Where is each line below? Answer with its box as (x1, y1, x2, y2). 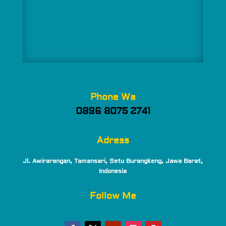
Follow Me (89, 190, 136, 202)
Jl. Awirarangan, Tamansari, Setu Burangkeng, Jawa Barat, (23, 157, 203, 165)
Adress (96, 135, 129, 147)
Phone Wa (90, 91, 136, 103)
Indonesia (99, 167, 127, 176)
